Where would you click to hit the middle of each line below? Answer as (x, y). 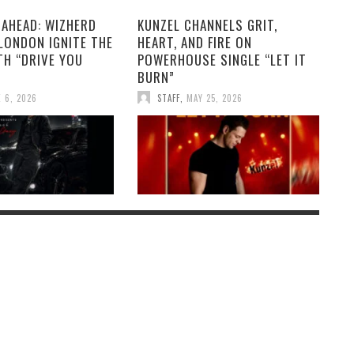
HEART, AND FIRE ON (194, 42)
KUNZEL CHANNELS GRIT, (207, 24)
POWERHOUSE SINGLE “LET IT (222, 59)
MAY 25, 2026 (214, 98)
